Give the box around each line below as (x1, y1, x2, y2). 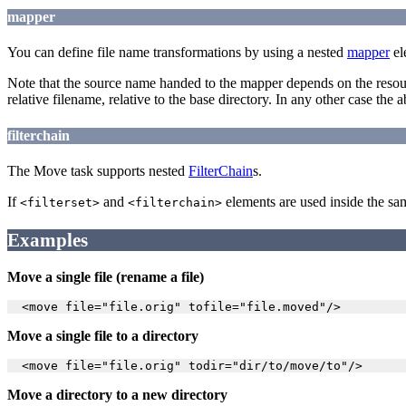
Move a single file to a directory (7, 328, 198, 344)
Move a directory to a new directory (7, 387, 227, 403)
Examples (7, 228, 88, 250)
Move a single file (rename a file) (7, 269, 204, 285)
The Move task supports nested (7, 162, 188, 179)
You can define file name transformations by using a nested (7, 44, 347, 61)
